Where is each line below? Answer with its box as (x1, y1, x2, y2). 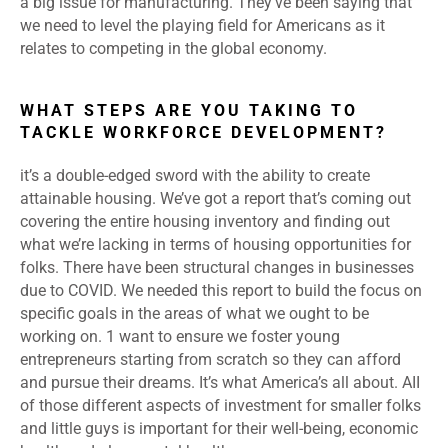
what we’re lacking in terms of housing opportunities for (20, 235, 411, 255)
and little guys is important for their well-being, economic (20, 419, 418, 439)
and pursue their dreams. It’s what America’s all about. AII (20, 373, 420, 393)
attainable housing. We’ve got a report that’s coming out (20, 189, 411, 209)
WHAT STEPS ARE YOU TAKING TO (20, 101, 358, 121)
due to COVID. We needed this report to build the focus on (20, 281, 422, 301)
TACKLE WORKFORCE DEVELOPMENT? (20, 123, 387, 143)
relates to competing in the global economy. (20, 39, 327, 59)
